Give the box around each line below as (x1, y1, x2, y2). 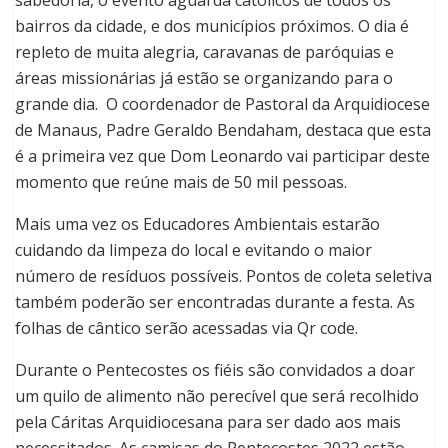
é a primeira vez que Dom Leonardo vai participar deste (15, 145, 430, 168)
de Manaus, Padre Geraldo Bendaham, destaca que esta (15, 119, 431, 142)
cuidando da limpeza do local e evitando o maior (15, 239, 372, 262)
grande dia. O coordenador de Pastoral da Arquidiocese (15, 93, 430, 116)
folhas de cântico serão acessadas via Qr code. (15, 317, 358, 340)
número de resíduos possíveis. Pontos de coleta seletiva (15, 265, 432, 288)
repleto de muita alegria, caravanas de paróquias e (15, 41, 394, 64)
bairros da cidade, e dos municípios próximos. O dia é (15, 15, 409, 38)
